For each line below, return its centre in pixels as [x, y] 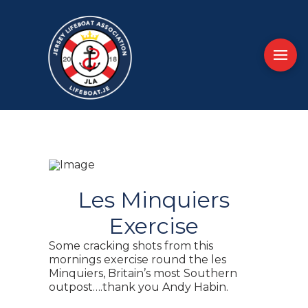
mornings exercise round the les [138, 260]
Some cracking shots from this [131, 246]
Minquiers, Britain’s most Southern [143, 273]
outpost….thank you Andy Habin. [139, 287]
